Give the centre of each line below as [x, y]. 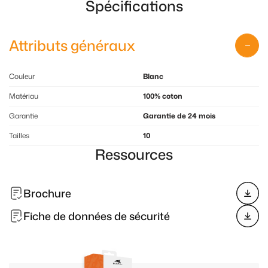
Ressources [134, 154]
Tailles [19, 135]
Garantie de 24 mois [179, 116]
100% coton [163, 96]
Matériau [24, 96]
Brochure [47, 193]
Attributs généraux [72, 45]
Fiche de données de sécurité [97, 216]
